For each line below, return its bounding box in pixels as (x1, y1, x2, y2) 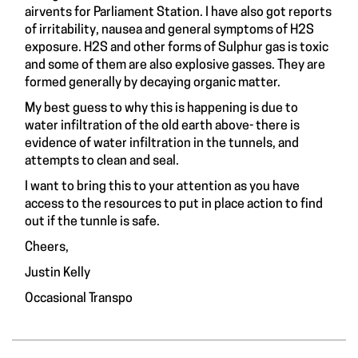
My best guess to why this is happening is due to (25, 102, 298, 116)
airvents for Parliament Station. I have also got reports (25, 6, 332, 20)
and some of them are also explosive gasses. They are (25, 59, 325, 73)
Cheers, (25, 241, 69, 255)
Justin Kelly (25, 267, 90, 280)
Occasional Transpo (25, 292, 133, 306)
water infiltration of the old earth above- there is (25, 120, 300, 133)
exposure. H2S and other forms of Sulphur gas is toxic (25, 42, 328, 55)
